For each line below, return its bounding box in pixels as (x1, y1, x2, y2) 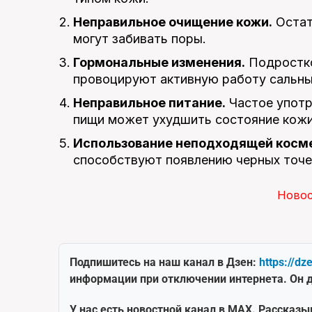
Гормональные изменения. (73, 54, 245, 70)
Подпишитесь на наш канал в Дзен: (70, 255, 259, 269)
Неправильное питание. (73, 95, 226, 110)
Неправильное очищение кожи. (73, 14, 272, 29)
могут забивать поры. (73, 31, 206, 46)
